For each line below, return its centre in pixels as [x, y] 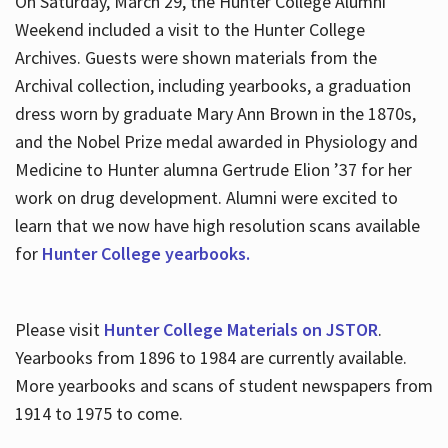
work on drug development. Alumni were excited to [206, 198]
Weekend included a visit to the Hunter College [189, 30]
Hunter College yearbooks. [145, 254]
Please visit [59, 330]
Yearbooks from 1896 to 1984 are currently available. [210, 358]
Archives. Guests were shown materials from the [195, 58]
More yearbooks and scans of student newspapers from [223, 386]
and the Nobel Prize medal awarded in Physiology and [216, 142]
